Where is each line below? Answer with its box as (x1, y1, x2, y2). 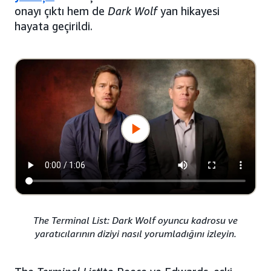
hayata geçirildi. (15, 19, 93, 33)
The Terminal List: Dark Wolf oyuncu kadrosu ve (33, 214, 238, 227)
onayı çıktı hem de (15, 4, 108, 18)
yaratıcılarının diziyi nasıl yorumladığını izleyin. (34, 227, 237, 240)
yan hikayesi (157, 4, 220, 18)
